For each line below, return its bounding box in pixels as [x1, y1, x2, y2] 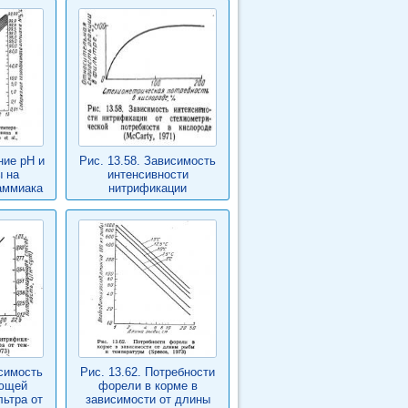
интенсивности [107, 168, 189, 181]
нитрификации [108, 181, 187, 195]
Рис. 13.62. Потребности [80, 365, 215, 379]
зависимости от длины [85, 393, 210, 406]
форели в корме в [97, 379, 198, 393]
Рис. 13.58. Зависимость [79, 154, 216, 168]
